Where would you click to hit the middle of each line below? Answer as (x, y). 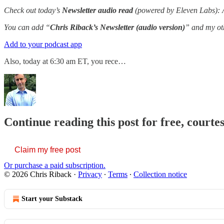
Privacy (90, 174)
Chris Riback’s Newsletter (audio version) (117, 27)
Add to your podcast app (43, 44)
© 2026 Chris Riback (38, 174)
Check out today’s (33, 10)
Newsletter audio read (97, 10)
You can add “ (27, 27)
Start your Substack (52, 199)
